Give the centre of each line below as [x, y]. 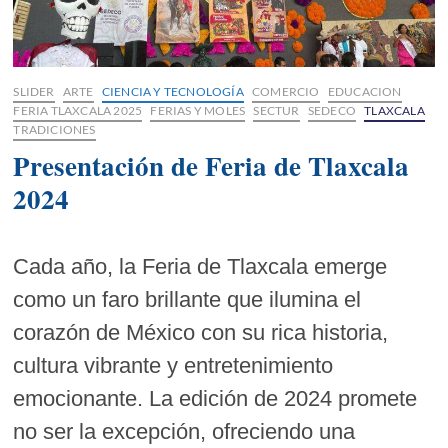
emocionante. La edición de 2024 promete [215, 398]
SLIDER [34, 91]
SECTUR [276, 110]
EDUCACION [364, 91]
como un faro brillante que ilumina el [187, 299]
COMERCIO [286, 91]
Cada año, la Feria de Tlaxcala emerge [200, 266]
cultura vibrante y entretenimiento [173, 365]
